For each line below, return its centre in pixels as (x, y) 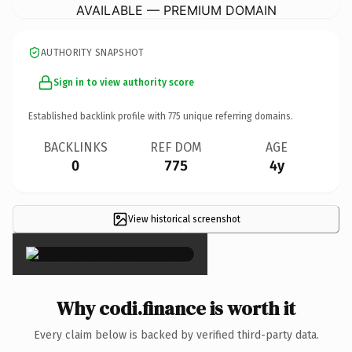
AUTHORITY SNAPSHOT (93, 52)
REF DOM (176, 147)
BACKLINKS (75, 147)
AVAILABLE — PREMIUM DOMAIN (176, 10)
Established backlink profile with (98, 116)
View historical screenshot (184, 219)
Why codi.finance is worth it (176, 308)
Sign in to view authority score (124, 82)
